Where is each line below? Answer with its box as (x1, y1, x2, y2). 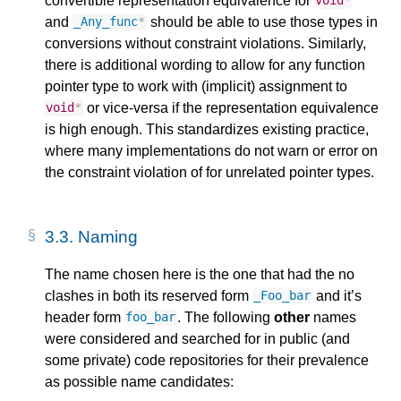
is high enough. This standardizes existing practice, (45, 121, 369, 137)
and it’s (311, 287, 362, 303)
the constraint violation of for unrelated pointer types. (45, 164, 374, 180)
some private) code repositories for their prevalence (45, 352, 369, 368)
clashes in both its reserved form (45, 287, 252, 303)
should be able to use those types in (146, 13, 378, 30)
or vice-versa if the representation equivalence (82, 99, 379, 115)
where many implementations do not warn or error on (45, 142, 378, 158)
